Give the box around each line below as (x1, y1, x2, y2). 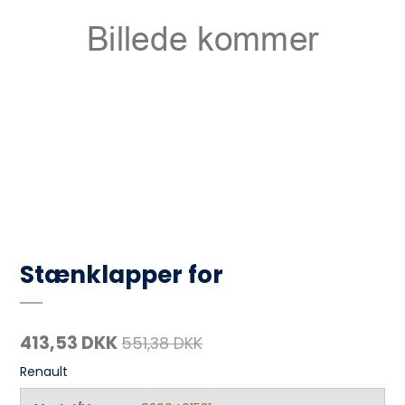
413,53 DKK (20, 331, 118, 355)
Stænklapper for (20, 258, 224, 291)
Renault (20, 363, 69, 381)
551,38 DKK (121, 333, 203, 354)
